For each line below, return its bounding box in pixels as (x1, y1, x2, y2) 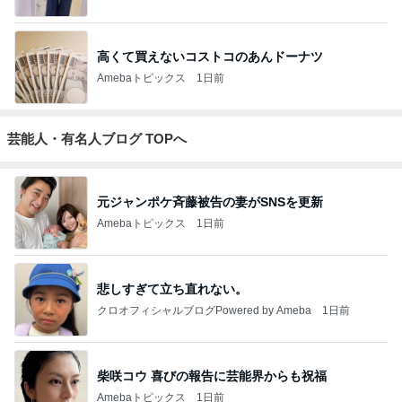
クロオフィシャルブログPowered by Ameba (97, 303, 311, 317)
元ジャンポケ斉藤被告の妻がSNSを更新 (97, 194, 323, 209)
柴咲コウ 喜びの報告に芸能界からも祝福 (97, 368, 327, 383)
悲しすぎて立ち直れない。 (97, 281, 248, 296)
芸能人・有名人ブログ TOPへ (7, 131, 187, 146)
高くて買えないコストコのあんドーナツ (97, 48, 323, 64)
